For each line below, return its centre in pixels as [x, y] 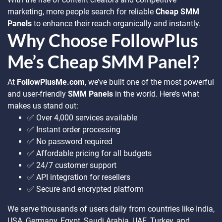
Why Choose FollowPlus [103, 40]
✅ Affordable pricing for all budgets [89, 153]
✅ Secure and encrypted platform [85, 189]
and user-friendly [38, 94]
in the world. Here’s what [156, 94]
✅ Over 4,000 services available [82, 118]
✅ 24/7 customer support [72, 165]
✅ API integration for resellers [79, 177]
